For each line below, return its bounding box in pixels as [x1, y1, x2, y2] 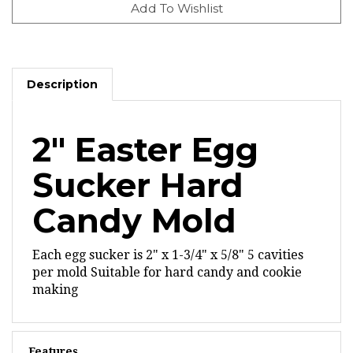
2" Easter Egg [32, 115, 258, 154]
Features [28, 330, 78, 343]
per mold [32, 250, 87, 265]
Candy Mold [32, 186, 236, 225]
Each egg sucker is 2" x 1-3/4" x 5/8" [32, 232, 244, 247]
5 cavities [247, 232, 303, 247]
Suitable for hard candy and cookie [91, 250, 302, 265]
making [32, 267, 78, 282]
